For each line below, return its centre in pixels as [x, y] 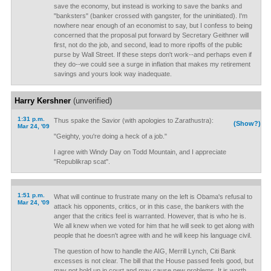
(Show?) [247, 123]
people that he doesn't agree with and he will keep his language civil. [152, 235]
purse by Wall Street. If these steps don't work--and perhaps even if [152, 54]
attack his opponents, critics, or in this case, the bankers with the [149, 206]
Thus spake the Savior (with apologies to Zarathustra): [133, 120]
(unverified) [91, 101]
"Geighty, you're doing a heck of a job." [110, 136]
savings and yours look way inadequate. [113, 74]
